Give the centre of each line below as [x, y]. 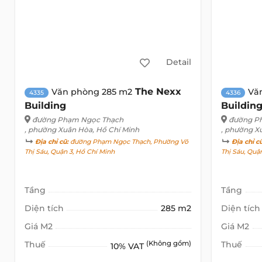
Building [45, 105]
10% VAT [129, 246]
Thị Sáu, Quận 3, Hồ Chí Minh [69, 151]
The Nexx [158, 91]
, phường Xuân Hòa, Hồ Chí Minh [82, 129]
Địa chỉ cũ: [51, 142]
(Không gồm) [169, 243]
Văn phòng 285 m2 [92, 92]
